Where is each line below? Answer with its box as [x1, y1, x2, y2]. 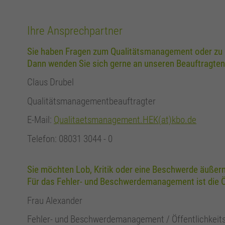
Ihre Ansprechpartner [27, 24, 123, 38]
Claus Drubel [27, 76, 74, 88]
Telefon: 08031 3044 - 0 [27, 133, 113, 145]
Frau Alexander [27, 194, 83, 206]
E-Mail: [27, 114, 54, 126]
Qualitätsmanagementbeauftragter [27, 95, 156, 107]
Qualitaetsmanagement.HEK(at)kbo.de [54, 114, 197, 126]
